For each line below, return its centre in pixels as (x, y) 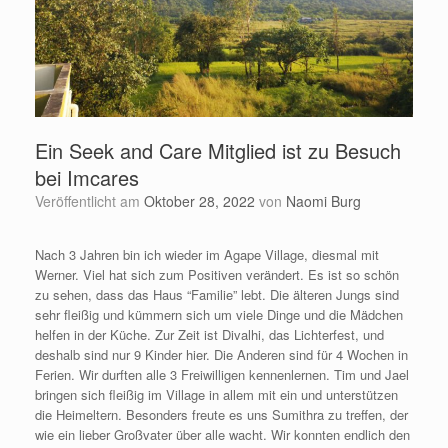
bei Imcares (87, 177)
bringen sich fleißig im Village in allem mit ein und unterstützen (216, 394)
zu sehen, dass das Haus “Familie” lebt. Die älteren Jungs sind (217, 294)
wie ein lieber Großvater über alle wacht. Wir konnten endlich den (222, 434)
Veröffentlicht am (93, 200)
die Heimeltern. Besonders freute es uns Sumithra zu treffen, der (221, 414)
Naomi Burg (323, 200)
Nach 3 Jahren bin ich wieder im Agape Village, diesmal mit (207, 254)
